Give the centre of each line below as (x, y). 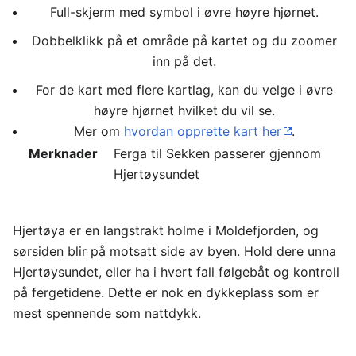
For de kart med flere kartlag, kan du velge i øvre (184, 90)
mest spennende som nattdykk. (107, 313)
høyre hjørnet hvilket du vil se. (184, 110)
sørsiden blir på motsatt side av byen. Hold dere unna (174, 251)
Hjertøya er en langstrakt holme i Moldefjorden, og (166, 230)
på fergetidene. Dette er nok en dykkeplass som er (166, 292)
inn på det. (184, 61)
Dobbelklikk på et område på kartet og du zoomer (184, 41)
